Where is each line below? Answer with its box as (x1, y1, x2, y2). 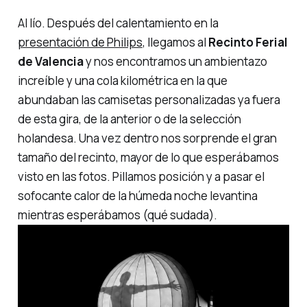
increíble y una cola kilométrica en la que (17, 73, 228, 89)
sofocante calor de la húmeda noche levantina (17, 188, 258, 204)
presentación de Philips (17, 34, 143, 51)
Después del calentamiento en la (45, 15, 219, 32)
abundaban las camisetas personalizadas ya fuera (17, 92, 280, 108)
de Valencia (17, 53, 84, 70)
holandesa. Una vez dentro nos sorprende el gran (17, 130, 277, 147)
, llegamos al (142, 34, 208, 51)
